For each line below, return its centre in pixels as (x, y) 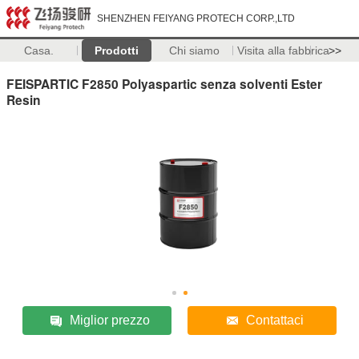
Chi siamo (194, 50)
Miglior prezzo (110, 320)
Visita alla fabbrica (283, 50)
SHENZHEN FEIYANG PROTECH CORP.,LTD (196, 18)
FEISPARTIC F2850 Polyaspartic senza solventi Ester (164, 83)
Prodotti (116, 50)
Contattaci (274, 320)
